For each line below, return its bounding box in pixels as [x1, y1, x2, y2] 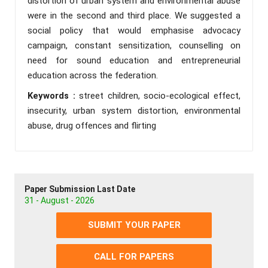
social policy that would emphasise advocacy [28, 25, 240, 36]
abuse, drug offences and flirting [28, 120, 156, 131]
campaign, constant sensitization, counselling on [28, 39, 240, 51]
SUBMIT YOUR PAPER [87, 219, 181, 230]
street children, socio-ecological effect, [79, 90, 241, 101]
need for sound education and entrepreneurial [28, 54, 240, 66]
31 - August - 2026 [25, 195, 95, 205]
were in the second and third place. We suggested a [28, 10, 240, 21]
